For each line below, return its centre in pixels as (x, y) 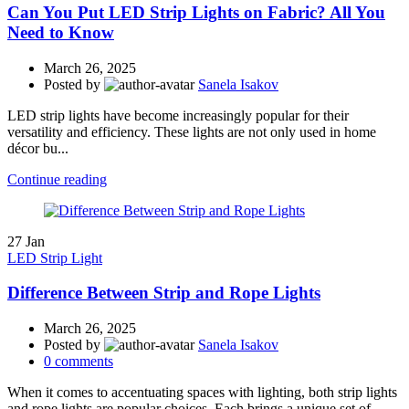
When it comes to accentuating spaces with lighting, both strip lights (202, 392)
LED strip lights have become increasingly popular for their (178, 115)
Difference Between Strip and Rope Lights (164, 293)
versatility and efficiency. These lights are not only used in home (192, 131)
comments (84, 361)
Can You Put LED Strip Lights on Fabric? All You (196, 12)
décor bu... (38, 148)
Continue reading (57, 179)
